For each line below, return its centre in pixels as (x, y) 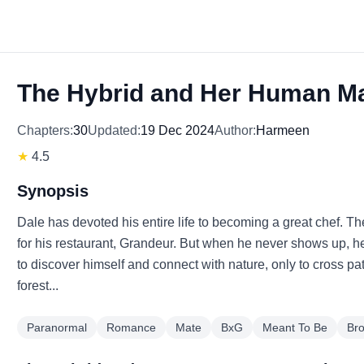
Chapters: (45, 130)
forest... (38, 286)
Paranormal (57, 327)
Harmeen (283, 130)
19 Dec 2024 (178, 130)
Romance (132, 327)
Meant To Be (295, 327)
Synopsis (53, 191)
